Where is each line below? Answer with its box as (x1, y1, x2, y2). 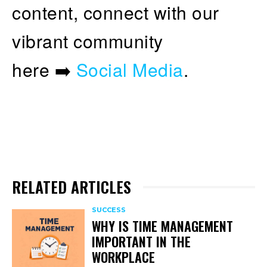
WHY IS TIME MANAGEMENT (92, 216, 234, 235)
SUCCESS (92, 205, 126, 214)
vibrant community (12, 27, 163, 54)
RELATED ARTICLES (12, 175, 131, 198)
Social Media (76, 56, 184, 82)
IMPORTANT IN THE (92, 231, 191, 251)
